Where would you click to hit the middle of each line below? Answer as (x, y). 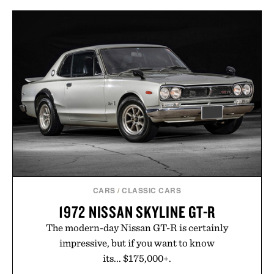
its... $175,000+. (137, 258)
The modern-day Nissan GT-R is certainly (137, 228)
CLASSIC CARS (152, 191)
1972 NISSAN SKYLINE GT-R (137, 212)
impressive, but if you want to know (137, 243)
